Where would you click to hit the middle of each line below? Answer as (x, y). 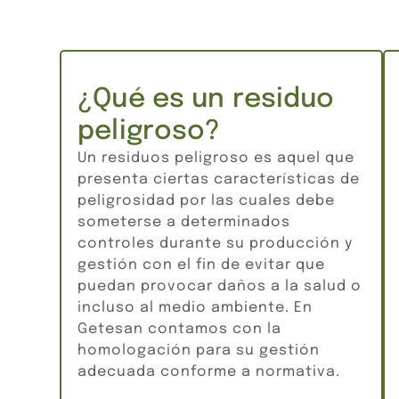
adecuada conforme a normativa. (209, 371)
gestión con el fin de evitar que (202, 265)
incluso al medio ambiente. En (195, 307)
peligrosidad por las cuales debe (207, 200)
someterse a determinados (184, 222)
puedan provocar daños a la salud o (220, 286)
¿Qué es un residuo (206, 99)
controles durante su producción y (216, 243)
